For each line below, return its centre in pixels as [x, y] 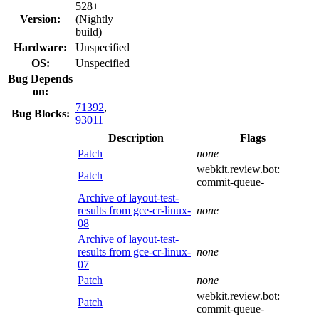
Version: [40, 19]
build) [89, 31]
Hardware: [40, 47]
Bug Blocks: [40, 113]
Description [136, 137]
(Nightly [94, 19]
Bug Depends [40, 78]
